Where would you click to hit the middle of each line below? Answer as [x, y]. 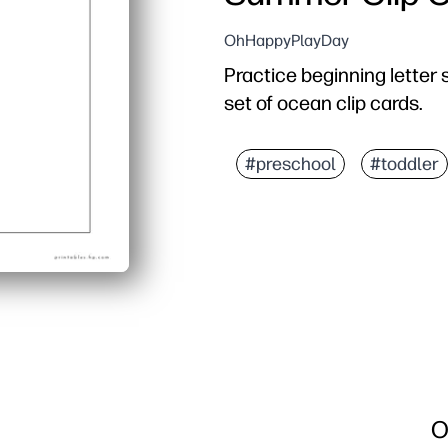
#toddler [404, 164]
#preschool [290, 164]
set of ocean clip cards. [323, 103]
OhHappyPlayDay [286, 41]
